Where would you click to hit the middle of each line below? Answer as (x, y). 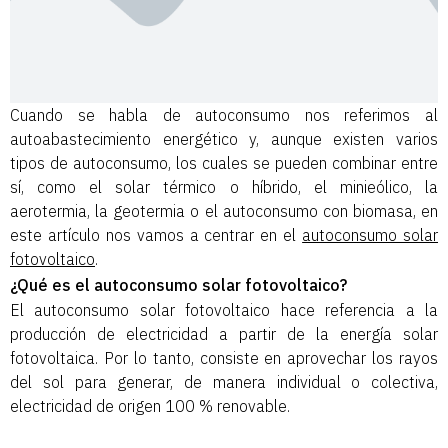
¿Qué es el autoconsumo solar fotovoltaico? (178, 284)
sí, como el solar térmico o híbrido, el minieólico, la (224, 187)
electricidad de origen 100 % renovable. (150, 406)
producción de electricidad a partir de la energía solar (224, 334)
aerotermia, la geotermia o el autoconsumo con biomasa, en (224, 211)
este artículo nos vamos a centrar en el (156, 235)
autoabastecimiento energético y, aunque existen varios (224, 139)
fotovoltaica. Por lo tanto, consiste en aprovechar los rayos (224, 358)
